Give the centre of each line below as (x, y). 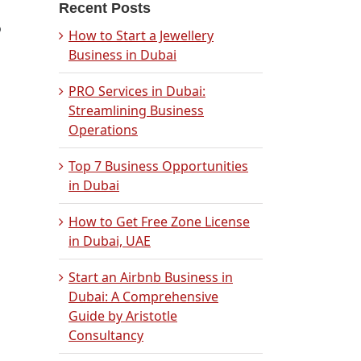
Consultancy (106, 335)
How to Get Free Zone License (159, 222)
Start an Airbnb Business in (151, 277)
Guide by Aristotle (123, 316)
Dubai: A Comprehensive (143, 297)
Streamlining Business (136, 110)
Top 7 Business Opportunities (158, 166)
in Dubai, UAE (110, 241)
